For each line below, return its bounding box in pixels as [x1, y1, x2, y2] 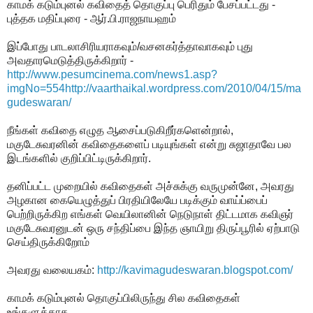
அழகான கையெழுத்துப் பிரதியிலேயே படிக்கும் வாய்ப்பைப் [7, 194, 268, 206]
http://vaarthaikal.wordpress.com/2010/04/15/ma [65, 82, 301, 94]
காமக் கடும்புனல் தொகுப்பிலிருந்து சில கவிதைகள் [7, 291, 240, 304]
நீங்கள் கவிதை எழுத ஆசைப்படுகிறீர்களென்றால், [7, 124, 233, 136]
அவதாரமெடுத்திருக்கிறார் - [7, 54, 133, 66]
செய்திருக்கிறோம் [7, 235, 89, 248]
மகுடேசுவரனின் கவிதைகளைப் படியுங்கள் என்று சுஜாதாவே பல [7, 138, 291, 150]
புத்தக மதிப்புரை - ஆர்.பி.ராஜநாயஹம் [7, 12, 176, 24]
